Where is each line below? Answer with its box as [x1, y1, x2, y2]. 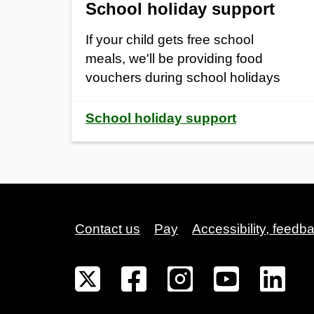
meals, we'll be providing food [86, 50, 263, 66]
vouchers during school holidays [86, 69, 280, 85]
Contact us [75, 221, 140, 236]
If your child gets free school [86, 32, 254, 47]
